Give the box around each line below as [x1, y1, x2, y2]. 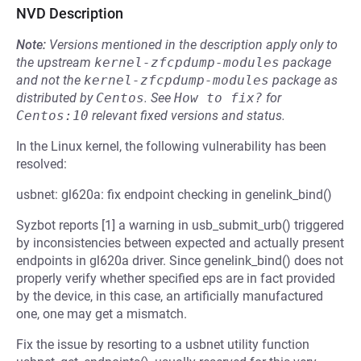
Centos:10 [16, 108, 89, 123]
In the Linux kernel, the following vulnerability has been [16, 139, 326, 154]
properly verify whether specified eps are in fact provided [16, 271, 335, 286]
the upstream [16, 55, 94, 70]
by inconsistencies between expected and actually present [16, 235, 344, 251]
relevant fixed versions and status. [89, 108, 285, 123]
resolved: [16, 156, 67, 172]
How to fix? [174, 90, 263, 106]
